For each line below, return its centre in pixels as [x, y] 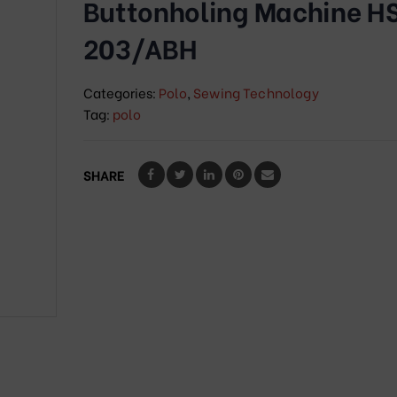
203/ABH [140, 47]
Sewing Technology [256, 93]
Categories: [121, 93]
